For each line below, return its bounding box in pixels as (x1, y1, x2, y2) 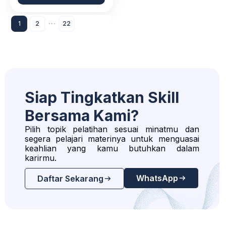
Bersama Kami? (24, 106, 139, 125)
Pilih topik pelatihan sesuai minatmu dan (24, 124, 199, 135)
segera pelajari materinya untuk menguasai (24, 134, 199, 144)
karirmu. (24, 153, 56, 163)
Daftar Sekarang (37, 174, 103, 184)
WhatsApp (136, 173, 178, 184)
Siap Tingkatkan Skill (24, 88, 179, 107)
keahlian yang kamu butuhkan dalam (24, 143, 199, 154)
